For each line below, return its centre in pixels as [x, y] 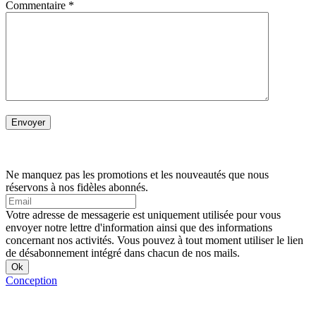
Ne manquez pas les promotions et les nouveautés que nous [137, 175]
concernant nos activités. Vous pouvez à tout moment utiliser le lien [154, 241]
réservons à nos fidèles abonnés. [77, 188]
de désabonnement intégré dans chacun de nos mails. [123, 253]
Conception [31, 281]
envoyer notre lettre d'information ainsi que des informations [139, 228]
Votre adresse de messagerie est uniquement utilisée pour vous [143, 215]
